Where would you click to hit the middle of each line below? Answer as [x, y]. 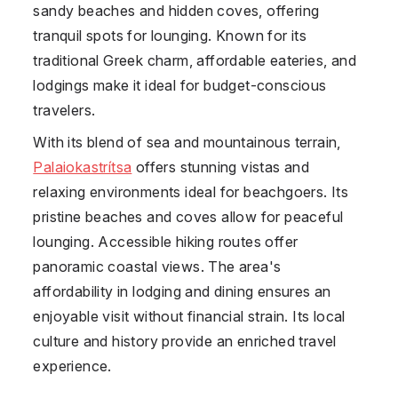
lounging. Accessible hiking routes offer [166, 241]
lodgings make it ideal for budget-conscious [180, 85]
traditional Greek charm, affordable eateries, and [195, 60]
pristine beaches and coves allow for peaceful [188, 216]
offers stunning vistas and [221, 167]
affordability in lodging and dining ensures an [182, 291]
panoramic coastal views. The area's [157, 266]
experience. [72, 366]
